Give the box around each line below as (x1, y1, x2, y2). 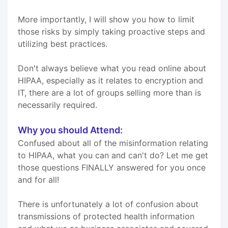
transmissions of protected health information (18, 211, 194, 221)
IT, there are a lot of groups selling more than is (18, 87, 201, 98)
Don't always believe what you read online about (18, 63, 206, 73)
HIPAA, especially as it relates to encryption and (18, 75, 203, 85)
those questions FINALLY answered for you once (18, 162, 206, 173)
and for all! (18, 174, 59, 185)
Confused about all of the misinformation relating (18, 137, 208, 148)
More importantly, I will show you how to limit (18, 14, 194, 24)
